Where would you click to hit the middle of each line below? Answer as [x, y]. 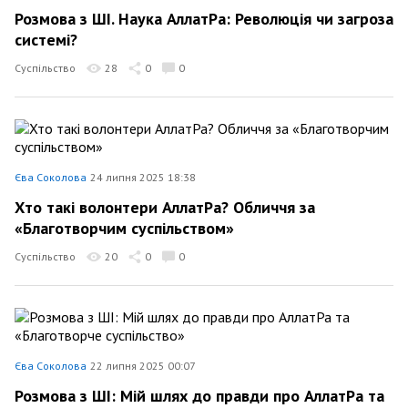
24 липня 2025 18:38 [143, 177]
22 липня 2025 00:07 [143, 366]
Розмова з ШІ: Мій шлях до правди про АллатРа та [199, 395]
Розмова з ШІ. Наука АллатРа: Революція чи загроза [204, 18]
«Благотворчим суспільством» [124, 228]
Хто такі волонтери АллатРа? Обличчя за [165, 207]
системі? [46, 40]
